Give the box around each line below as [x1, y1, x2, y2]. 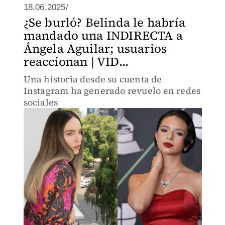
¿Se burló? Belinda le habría [23, 14, 186, 31]
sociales [23, 96, 58, 108]
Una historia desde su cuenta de [23, 73, 162, 85]
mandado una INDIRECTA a [23, 27, 183, 44]
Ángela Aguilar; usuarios [23, 40, 167, 57]
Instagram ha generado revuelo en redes [23, 84, 201, 97]
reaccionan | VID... [23, 53, 129, 70]
